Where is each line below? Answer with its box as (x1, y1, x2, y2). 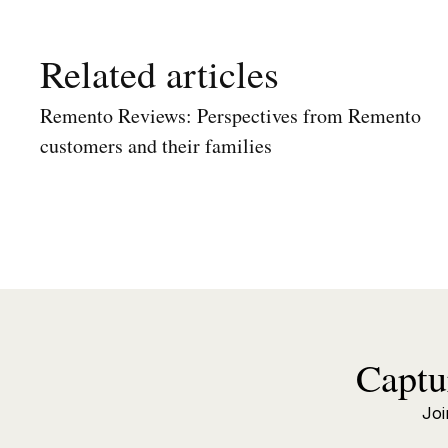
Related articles (40, 47, 279, 99)
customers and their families (40, 132, 272, 159)
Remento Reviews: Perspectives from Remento (40, 102, 421, 129)
